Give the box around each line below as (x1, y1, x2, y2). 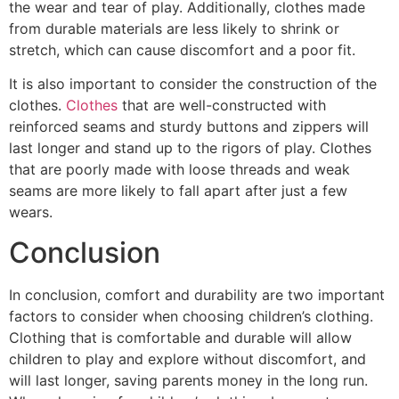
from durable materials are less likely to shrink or (9, 19, 339, 37)
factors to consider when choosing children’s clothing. (9, 306, 373, 325)
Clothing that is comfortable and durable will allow (9, 328, 352, 346)
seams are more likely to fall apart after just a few (9, 182, 347, 200)
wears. (9, 203, 53, 222)
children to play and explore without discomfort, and (9, 349, 366, 368)
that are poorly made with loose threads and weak (9, 160, 350, 179)
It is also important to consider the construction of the (9, 75, 377, 94)
